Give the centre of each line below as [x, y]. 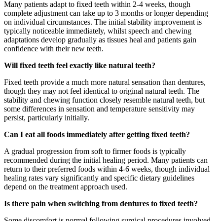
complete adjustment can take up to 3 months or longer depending [106, 13]
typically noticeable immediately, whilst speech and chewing [98, 31]
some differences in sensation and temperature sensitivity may [99, 109]
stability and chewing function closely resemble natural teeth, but [104, 100]
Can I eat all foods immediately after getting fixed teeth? [97, 134]
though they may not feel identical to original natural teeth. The [102, 91]
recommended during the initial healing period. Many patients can [106, 160]
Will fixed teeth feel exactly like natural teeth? [80, 65]
